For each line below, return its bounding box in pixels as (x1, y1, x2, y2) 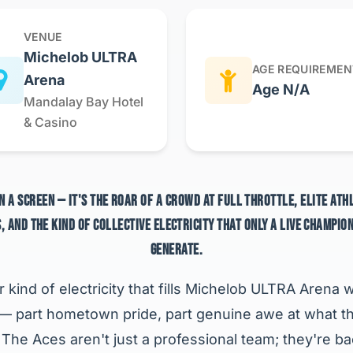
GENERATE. (150, 241, 203, 259)
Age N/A (252, 80, 310, 98)
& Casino (24, 114, 77, 130)
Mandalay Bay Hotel (24, 94, 143, 110)
